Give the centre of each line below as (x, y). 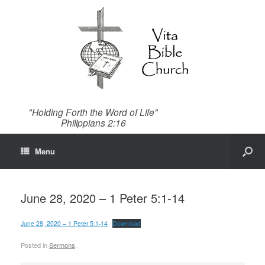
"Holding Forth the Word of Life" (93, 112)
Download (126, 223)
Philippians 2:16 (93, 122)
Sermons (62, 245)
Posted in (35, 245)
